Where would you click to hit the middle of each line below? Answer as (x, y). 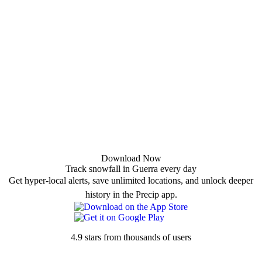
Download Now (131, 158)
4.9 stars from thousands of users (131, 237)
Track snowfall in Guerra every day (131, 169)
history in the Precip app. (131, 195)
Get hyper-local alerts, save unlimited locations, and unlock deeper (131, 181)
